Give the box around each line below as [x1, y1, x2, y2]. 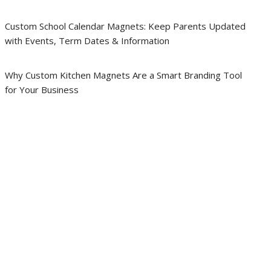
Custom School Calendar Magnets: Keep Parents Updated [4, 20, 246, 32]
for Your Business [4, 83, 79, 96]
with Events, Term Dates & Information [4, 34, 169, 47]
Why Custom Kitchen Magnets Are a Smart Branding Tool [4, 69, 242, 81]
